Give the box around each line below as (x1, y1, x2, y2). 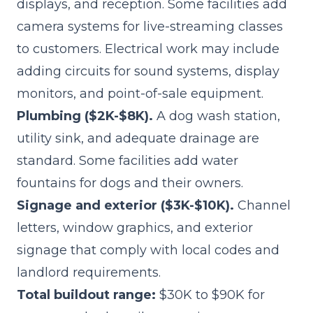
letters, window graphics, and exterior (17, 220, 253, 235)
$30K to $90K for (156, 287, 265, 303)
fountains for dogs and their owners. (17, 175, 243, 191)
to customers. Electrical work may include (17, 41, 279, 57)
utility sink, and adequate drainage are (17, 131, 259, 146)
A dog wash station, (153, 108, 280, 124)
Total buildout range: (17, 287, 156, 303)
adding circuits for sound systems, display (17, 64, 279, 79)
